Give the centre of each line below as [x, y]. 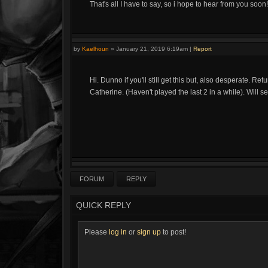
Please [97, 232]
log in [118, 232]
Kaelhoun [95, 49]
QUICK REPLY [103, 205]
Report [202, 49]
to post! [173, 232]
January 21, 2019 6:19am [152, 49]
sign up [149, 232]
